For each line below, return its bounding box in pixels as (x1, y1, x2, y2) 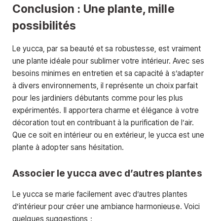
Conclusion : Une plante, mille (12, 1, 175, 15)
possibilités (12, 18, 76, 32)
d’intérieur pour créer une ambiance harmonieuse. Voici (12, 201, 200, 211)
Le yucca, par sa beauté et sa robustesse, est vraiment (12, 43, 201, 53)
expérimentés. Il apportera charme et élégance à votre (12, 105, 199, 115)
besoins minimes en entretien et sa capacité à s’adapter (12, 68, 204, 78)
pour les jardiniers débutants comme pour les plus (12, 93, 183, 103)
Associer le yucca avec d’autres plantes (12, 167, 202, 180)
